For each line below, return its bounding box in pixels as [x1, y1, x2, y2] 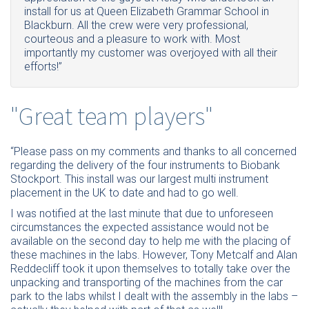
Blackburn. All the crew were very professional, [24, 19, 248, 32]
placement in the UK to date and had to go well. [10, 186, 239, 199]
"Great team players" [10, 99, 213, 132]
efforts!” [24, 60, 62, 74]
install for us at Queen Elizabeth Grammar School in [24, 5, 269, 19]
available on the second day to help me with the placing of [10, 234, 290, 248]
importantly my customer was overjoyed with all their [24, 46, 277, 60]
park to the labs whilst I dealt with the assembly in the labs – [10, 289, 298, 303]
